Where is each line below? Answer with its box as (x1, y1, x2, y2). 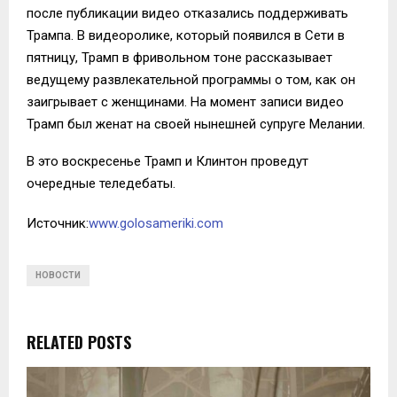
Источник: (27, 214, 89, 231)
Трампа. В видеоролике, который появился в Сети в (27, 27, 345, 43)
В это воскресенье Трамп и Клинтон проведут (27, 152, 308, 169)
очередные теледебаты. (27, 175, 175, 191)
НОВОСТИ (35, 269, 81, 280)
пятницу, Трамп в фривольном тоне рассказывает (27, 49, 332, 66)
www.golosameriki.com (89, 214, 223, 231)
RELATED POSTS (27, 330, 131, 354)
